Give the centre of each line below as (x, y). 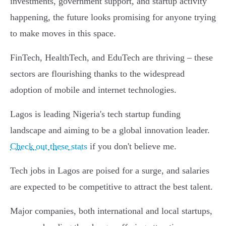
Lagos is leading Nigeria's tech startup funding (95, 114)
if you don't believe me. (132, 147)
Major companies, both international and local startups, (111, 211)
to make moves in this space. (63, 34)
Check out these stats (49, 147)
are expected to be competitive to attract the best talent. (111, 187)
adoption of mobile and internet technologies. (93, 90)
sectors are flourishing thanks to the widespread (97, 74)
